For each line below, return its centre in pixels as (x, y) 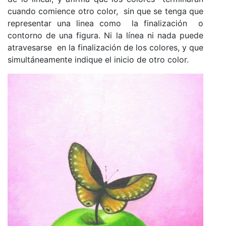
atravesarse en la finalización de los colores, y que (105, 47)
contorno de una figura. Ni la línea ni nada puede (105, 35)
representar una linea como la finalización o (105, 23)
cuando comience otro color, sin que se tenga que (105, 11)
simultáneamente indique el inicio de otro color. (98, 59)
